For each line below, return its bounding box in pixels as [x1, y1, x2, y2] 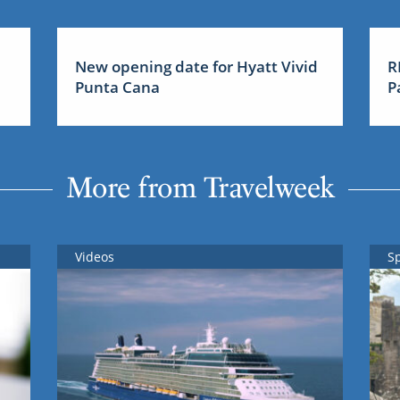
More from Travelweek [65, 171, 335, 205]
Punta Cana [74, 76, 160, 97]
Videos [74, 248, 114, 266]
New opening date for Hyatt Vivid [74, 55, 318, 77]
